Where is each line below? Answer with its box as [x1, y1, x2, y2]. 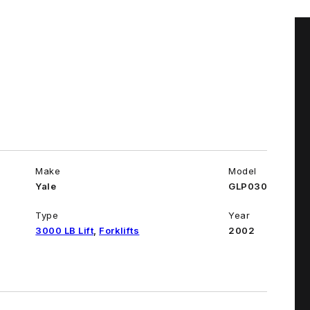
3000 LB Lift [35, 225, 94, 237]
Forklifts [99, 225, 140, 237]
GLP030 [228, 181, 268, 192]
